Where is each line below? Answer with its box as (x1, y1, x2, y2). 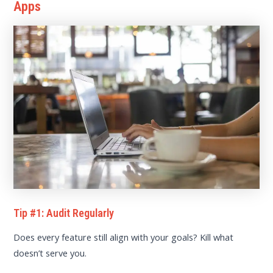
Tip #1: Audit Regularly (13, 206, 115, 219)
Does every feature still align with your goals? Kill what (13, 231, 234, 244)
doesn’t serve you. (13, 247, 87, 260)
